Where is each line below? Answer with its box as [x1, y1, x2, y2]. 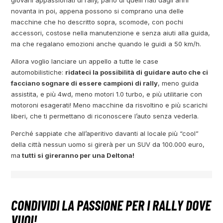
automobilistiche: [11, 68, 66, 76]
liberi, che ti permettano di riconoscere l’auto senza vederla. [11, 111, 199, 120]
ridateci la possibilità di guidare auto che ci [65, 68, 209, 76]
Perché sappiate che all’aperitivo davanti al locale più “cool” [11, 129, 199, 137]
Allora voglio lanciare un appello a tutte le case [11, 57, 159, 65]
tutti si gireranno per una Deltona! [20, 151, 135, 159]
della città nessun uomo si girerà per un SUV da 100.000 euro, [11, 140, 205, 148]
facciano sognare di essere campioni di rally [11, 79, 158, 87]
